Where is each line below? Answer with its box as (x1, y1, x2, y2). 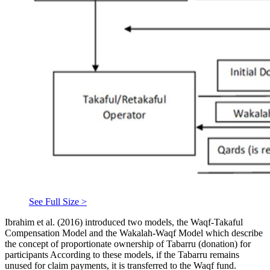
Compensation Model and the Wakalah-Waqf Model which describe (5, 227, 263, 238)
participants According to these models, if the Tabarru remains (5, 249, 239, 260)
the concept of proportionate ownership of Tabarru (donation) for (5, 238, 251, 249)
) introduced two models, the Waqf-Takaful (80, 216, 243, 227)
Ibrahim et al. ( (5, 216, 60, 227)
